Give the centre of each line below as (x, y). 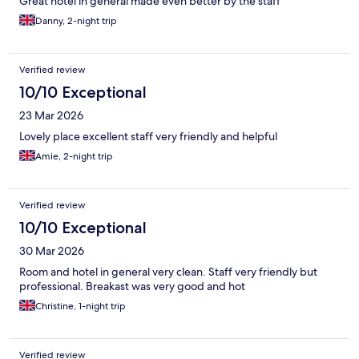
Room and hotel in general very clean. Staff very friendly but (168, 272)
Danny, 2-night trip (76, 21)
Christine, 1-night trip (81, 307)
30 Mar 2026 (52, 251)
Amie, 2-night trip (74, 157)
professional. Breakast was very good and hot (132, 286)
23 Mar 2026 (51, 116)
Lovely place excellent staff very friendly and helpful (148, 137)
